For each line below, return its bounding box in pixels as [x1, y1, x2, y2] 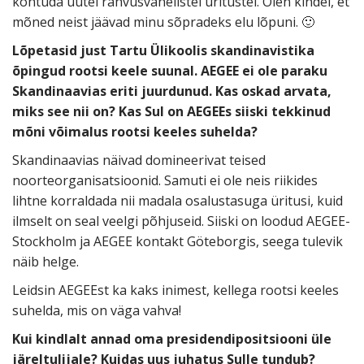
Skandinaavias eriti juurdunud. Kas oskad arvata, [12, 82, 331, 101]
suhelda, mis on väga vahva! [12, 301, 181, 320]
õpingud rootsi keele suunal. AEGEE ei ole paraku [12, 62, 327, 80]
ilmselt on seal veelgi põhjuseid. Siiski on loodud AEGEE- [12, 212, 350, 231]
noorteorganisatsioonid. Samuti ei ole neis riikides [12, 171, 318, 190]
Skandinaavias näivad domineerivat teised [12, 151, 266, 170]
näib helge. [12, 253, 79, 271]
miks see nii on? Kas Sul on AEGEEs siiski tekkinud [12, 102, 331, 121]
